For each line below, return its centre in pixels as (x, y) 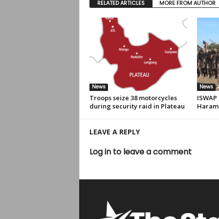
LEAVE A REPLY (114, 132)
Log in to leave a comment (140, 152)
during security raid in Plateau (137, 106)
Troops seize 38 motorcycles (133, 98)
